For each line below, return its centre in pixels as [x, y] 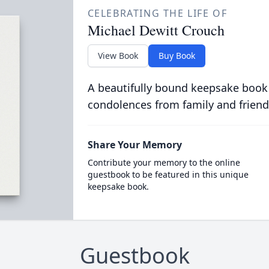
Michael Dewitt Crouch [156, 30]
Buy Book [177, 56]
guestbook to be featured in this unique [168, 174]
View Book [118, 56]
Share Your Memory [134, 145]
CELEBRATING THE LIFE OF [157, 13]
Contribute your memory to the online [164, 162]
